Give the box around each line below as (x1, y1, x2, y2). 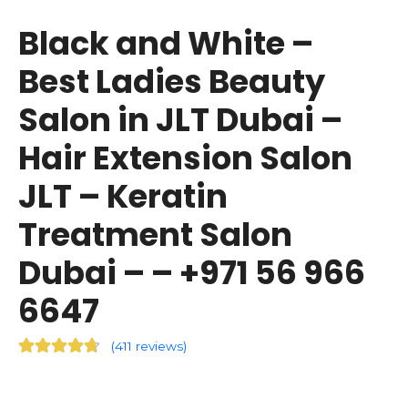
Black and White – (18, 21, 313, 66)
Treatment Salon (18, 212, 292, 257)
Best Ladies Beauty (18, 59, 325, 104)
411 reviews (115, 339, 183, 353)
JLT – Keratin (18, 174, 228, 219)
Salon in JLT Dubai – (18, 97, 342, 142)
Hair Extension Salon (18, 136, 352, 180)
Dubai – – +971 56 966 (18, 250, 365, 295)
